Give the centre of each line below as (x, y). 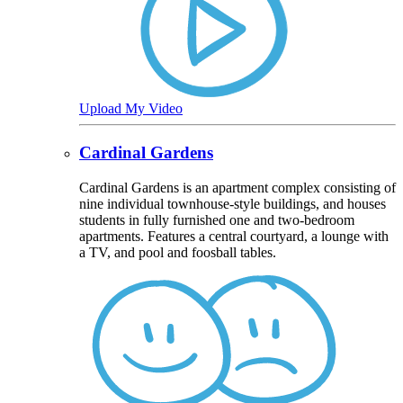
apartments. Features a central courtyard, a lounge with (234, 236)
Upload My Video (131, 109)
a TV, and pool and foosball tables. (178, 252)
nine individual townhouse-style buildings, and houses (233, 203)
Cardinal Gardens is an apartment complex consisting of (237, 187)
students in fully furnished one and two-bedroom (217, 219)
